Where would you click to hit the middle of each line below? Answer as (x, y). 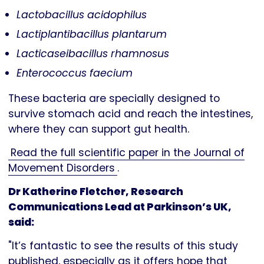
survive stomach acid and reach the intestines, (131, 114)
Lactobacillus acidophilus (82, 14)
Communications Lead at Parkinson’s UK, (120, 207)
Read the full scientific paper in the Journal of (127, 153)
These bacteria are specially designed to (114, 99)
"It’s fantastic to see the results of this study (123, 246)
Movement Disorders (62, 168)
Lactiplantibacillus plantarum (92, 34)
